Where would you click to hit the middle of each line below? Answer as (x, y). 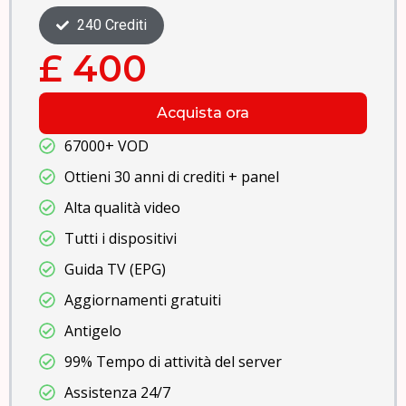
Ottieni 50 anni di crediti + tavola (173, 177)
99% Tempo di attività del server (173, 362)
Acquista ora (203, 113)
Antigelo (92, 331)
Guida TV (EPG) (115, 270)
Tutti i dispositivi (120, 239)
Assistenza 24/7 (117, 393)
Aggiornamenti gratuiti (142, 300)
